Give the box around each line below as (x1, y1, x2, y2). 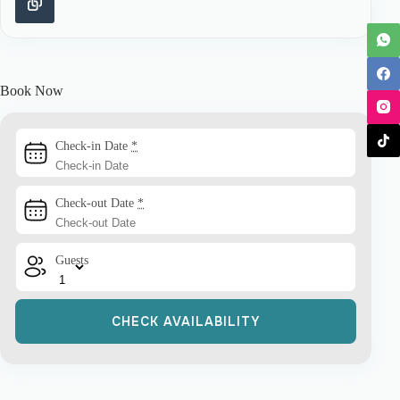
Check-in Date (55, 139, 131, 154)
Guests (55, 254, 88, 268)
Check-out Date (55, 196, 137, 211)
